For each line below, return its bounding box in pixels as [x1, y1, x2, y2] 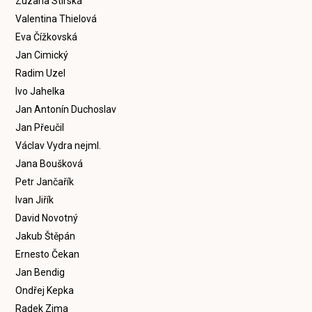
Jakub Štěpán [15, 231, 76, 242]
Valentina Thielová [15, 13, 97, 24]
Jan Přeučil [15, 122, 65, 133]
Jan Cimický [15, 49, 69, 61]
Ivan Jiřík [15, 194, 54, 205]
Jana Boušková [15, 158, 84, 169]
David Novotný [15, 212, 79, 224]
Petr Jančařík [15, 176, 75, 187]
